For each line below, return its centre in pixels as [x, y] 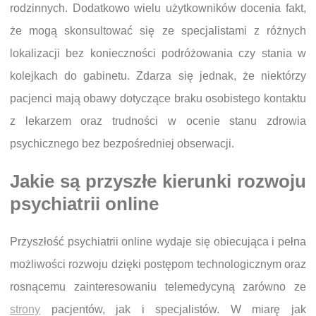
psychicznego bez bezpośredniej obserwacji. [122, 144]
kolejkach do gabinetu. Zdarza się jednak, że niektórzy [158, 76]
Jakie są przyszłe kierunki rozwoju [158, 182]
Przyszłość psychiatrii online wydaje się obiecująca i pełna [158, 241]
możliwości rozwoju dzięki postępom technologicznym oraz [158, 264]
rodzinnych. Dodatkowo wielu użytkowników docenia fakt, [158, 8]
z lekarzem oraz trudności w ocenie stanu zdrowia [158, 121]
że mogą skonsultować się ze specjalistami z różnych [158, 31]
